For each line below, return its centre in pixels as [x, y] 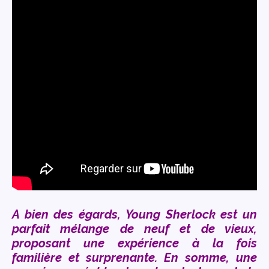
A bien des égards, [69, 215]
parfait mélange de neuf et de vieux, [134, 229]
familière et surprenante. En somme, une [134, 258]
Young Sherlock [173, 215]
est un [239, 215]
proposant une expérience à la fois [134, 243]
